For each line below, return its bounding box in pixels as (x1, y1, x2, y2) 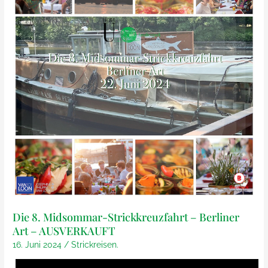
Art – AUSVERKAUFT (13, 223, 116, 238)
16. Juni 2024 (13, 240, 65, 250)
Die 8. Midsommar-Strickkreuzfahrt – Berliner (13, 209, 240, 224)
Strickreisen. (71, 240, 119, 250)
